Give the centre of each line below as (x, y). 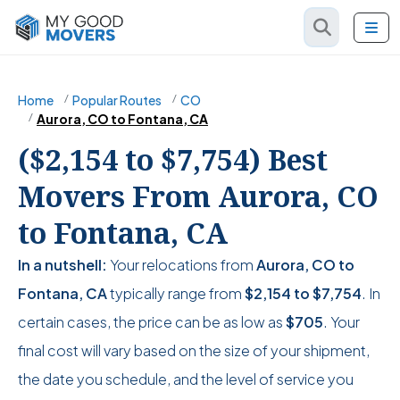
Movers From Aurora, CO (198, 196)
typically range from (176, 293)
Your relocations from (182, 265)
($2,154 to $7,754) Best (173, 159)
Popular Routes (117, 100)
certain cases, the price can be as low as (152, 322)
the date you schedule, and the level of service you (186, 379)
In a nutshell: (62, 265)
